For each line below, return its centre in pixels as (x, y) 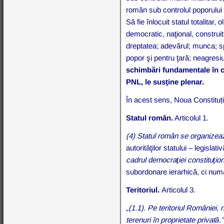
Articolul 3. (179, 189)
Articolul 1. (191, 117)
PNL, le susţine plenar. (165, 81)
